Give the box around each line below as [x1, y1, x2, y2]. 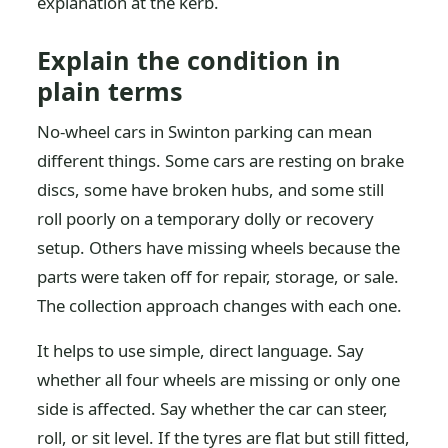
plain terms [37, 74, 184, 108]
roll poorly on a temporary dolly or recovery [37, 207, 375, 230]
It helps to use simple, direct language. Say [37, 339, 365, 362]
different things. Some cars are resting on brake [37, 149, 405, 172]
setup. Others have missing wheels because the [37, 236, 401, 259]
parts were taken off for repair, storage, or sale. [37, 265, 400, 288]
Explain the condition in [37, 43, 342, 77]
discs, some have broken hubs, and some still [37, 178, 385, 201]
